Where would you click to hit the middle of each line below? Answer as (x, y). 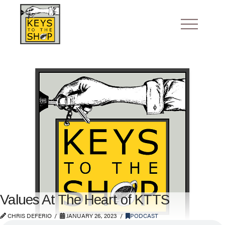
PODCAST (144, 215)
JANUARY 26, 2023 (91, 215)
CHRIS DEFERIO (29, 215)
